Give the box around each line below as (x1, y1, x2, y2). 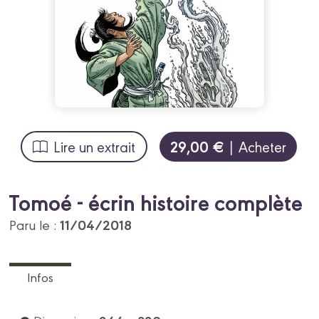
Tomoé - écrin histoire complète (9, 185, 303, 217)
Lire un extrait (53, 137, 135, 157)
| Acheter (224, 137, 286, 157)
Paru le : (9, 214, 61, 234)
